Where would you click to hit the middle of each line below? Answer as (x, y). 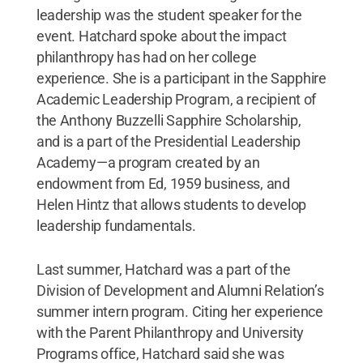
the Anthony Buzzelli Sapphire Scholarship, (169, 120)
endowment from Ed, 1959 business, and (163, 184)
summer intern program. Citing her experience (179, 312)
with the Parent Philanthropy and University (170, 333)
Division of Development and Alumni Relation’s (180, 290)
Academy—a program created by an (148, 162)
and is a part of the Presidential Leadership (168, 141)
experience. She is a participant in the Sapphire (181, 78)
